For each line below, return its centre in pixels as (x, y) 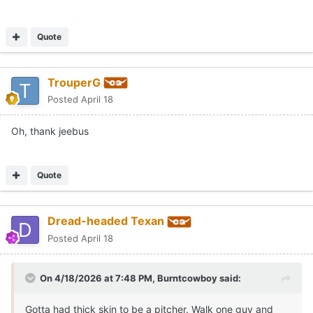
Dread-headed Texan (106, 221)
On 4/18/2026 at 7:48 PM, (99, 278)
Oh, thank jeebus (50, 131)
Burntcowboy (187, 278)
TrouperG (74, 82)
